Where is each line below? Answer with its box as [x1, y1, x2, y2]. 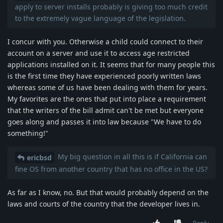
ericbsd [27, 153, 52, 163]
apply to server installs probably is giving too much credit [15, 2, 208, 12]
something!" [7, 128, 48, 138]
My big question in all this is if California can [56, 152, 207, 162]
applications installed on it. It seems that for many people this [7, 60, 215, 70]
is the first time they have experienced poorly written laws [7, 71, 201, 81]
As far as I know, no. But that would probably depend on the [7, 188, 209, 198]
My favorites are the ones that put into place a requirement [7, 94, 206, 104]
